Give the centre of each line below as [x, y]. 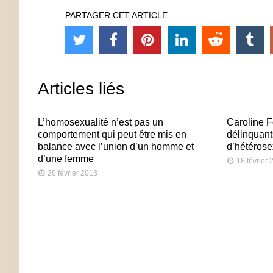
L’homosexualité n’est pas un [101, 122]
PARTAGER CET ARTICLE [116, 15]
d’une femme [66, 158]
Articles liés [81, 88]
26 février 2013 [73, 173]
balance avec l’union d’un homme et [116, 146]
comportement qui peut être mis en [112, 134]
